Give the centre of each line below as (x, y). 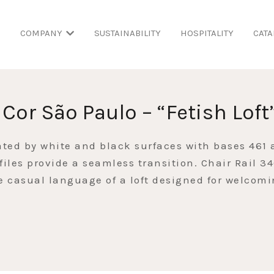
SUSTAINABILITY (127, 33)
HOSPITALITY (207, 33)
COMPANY (41, 33)
